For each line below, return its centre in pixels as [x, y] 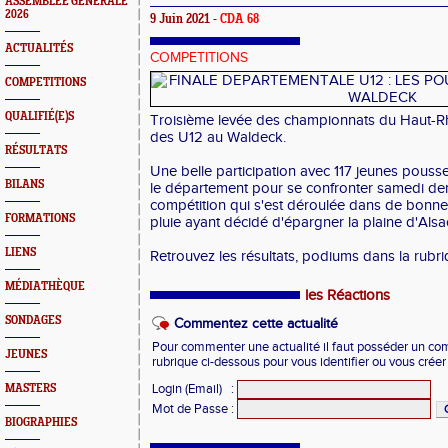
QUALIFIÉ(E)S [39, 116]
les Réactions [347, 295]
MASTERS [30, 388]
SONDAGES [33, 320]
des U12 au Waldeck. [218, 137]
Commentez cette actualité [256, 324]
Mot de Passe [190, 409]
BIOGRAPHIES [41, 422]
